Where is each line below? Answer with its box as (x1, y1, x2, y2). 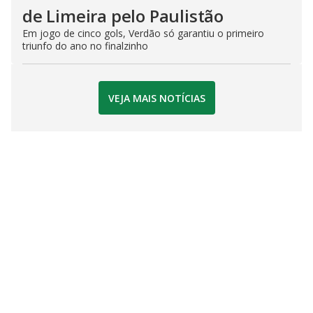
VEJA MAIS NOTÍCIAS (108, 91, 205, 105)
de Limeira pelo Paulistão (22, 4, 224, 27)
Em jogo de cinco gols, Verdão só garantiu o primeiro (22, 27, 264, 40)
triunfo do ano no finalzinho (22, 39, 148, 52)
